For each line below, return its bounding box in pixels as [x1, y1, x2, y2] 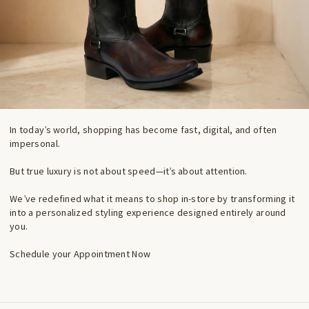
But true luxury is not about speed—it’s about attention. [10, 165, 248, 178]
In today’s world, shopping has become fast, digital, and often [10, 123, 277, 137]
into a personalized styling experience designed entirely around [10, 206, 286, 219]
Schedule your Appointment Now [10, 248, 153, 261]
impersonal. [10, 137, 61, 150]
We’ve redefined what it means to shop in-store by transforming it [10, 192, 295, 206]
